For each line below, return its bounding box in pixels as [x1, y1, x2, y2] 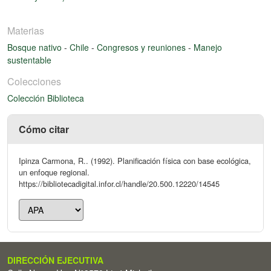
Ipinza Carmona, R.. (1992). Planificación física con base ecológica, [19, 154, 251, 166]
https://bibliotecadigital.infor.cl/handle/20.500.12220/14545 [19, 177, 220, 189]
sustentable [7, 53, 51, 66]
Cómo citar [19, 122, 69, 136]
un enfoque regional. [19, 166, 90, 178]
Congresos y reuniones [97, 41, 188, 53]
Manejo [194, 41, 222, 53]
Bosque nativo [7, 41, 64, 53]
